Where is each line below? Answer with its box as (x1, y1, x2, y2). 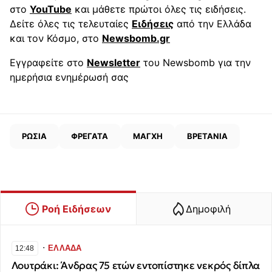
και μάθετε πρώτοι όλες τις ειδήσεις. (72, 3, 246, 16)
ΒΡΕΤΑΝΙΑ (186, 131, 228, 141)
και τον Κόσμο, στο (10, 32, 102, 45)
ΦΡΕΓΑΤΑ (71, 131, 109, 141)
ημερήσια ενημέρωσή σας (10, 71, 129, 84)
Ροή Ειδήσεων (41, 203, 111, 216)
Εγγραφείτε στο (10, 56, 87, 69)
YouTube (30, 3, 72, 16)
